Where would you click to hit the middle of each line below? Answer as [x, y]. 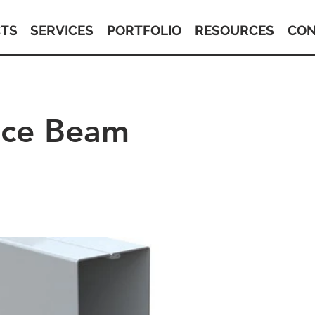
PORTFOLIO [144, 30]
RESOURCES [234, 30]
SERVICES [62, 30]
